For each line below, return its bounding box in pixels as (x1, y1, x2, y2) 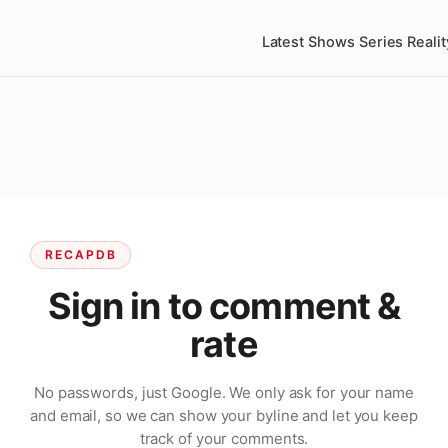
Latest (261, 33, 305, 51)
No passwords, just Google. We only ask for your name (34, 383, 414, 402)
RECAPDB (45, 247, 117, 262)
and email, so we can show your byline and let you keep (30, 406, 418, 425)
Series (358, 33, 404, 51)
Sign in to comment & (47, 284, 401, 328)
